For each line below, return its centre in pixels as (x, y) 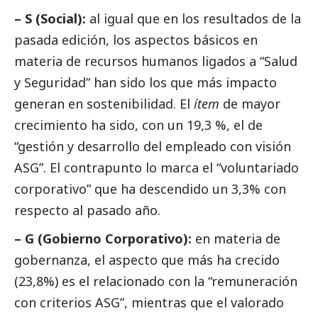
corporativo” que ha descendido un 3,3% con (150, 189)
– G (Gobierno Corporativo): (105, 239)
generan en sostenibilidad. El (104, 104)
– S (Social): (50, 19)
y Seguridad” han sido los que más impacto (146, 83)
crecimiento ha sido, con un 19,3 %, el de (138, 125)
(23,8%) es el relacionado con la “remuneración (156, 281)
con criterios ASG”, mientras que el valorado (149, 303)
